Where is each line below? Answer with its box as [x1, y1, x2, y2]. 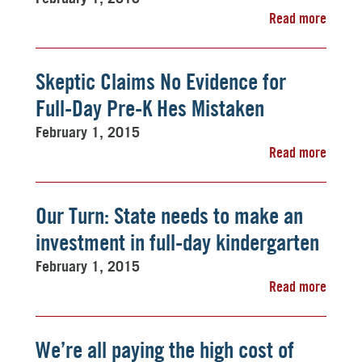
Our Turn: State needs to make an [36, 202, 303, 229]
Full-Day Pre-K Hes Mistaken [36, 95, 264, 122]
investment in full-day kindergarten [36, 229, 319, 256]
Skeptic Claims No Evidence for [36, 68, 286, 95]
